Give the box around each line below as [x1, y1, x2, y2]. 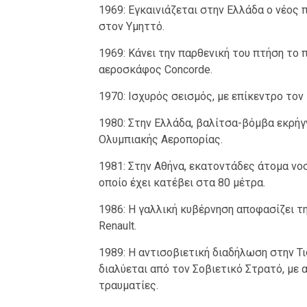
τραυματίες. [98, 279, 158, 293]
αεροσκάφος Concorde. [98, 63, 212, 77]
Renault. [98, 219, 136, 233]
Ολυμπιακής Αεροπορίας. [98, 133, 223, 147]
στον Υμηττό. [98, 20, 164, 34]
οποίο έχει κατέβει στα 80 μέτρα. [98, 176, 265, 190]
